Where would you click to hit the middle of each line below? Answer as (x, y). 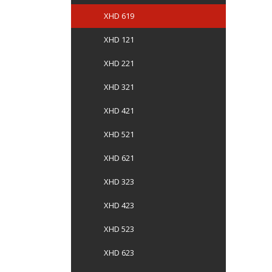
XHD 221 (119, 63)
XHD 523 (119, 229)
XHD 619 (119, 16)
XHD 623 (119, 253)
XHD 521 (119, 134)
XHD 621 (119, 158)
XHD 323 (119, 182)
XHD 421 (119, 110)
